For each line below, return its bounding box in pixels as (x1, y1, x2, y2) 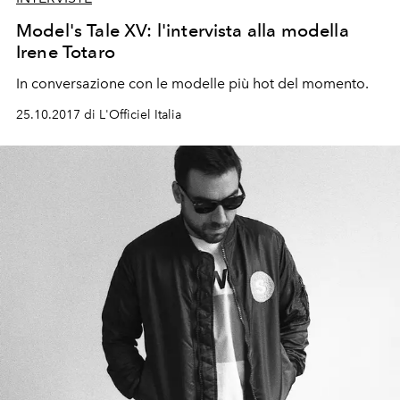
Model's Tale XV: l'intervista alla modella (16, 20, 349, 41)
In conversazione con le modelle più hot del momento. (16, 75, 369, 92)
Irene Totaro (16, 41, 115, 62)
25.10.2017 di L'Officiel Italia (16, 107, 181, 122)
